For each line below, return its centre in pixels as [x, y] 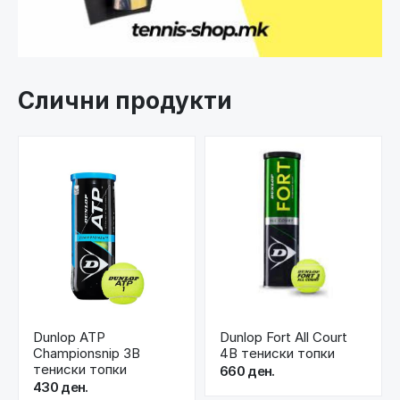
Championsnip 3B [87, 354]
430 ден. [61, 387]
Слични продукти [125, 100]
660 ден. [247, 371]
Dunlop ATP [69, 337]
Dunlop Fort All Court [283, 337]
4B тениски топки [277, 354]
